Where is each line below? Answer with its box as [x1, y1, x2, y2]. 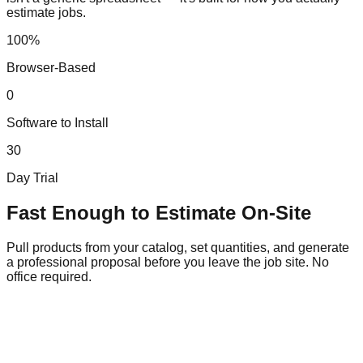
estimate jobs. [6, 6, 86, 20]
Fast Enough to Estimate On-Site [6, 202, 311, 224]
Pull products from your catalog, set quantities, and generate [6, 240, 349, 254]
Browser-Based [6, 61, 96, 75]
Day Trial [6, 171, 58, 186]
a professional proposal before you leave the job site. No [6, 254, 329, 269]
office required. [6, 269, 92, 284]
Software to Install [6, 116, 109, 130]
